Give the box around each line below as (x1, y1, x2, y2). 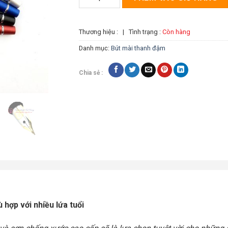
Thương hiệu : (79, 27, 120, 36)
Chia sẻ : (79, 69, 103, 76)
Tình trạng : (127, 27, 163, 36)
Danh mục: (79, 44, 111, 52)
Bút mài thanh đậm (111, 44, 166, 52)
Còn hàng (162, 27, 191, 36)
